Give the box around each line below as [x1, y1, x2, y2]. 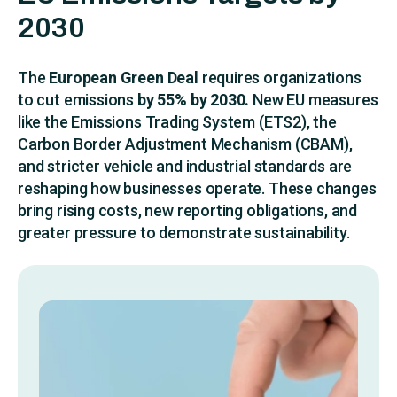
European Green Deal [49, 68, 198, 88]
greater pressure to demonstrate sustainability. [18, 223, 350, 243]
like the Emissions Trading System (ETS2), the [18, 113, 337, 132]
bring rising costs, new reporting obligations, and [18, 201, 358, 221]
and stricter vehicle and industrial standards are [18, 157, 353, 176]
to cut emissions [18, 90, 137, 110]
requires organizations [198, 68, 362, 88]
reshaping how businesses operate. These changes [18, 179, 377, 198]
